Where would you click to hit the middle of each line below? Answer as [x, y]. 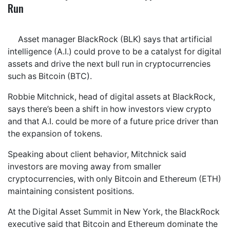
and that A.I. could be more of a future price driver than [113, 121]
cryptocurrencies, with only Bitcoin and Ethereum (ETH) [114, 179]
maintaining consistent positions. [71, 191]
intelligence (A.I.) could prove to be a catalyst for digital [114, 51]
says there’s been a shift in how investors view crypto [110, 109]
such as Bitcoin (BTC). [50, 76]
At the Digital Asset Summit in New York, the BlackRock [114, 212]
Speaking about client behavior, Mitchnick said [97, 154]
